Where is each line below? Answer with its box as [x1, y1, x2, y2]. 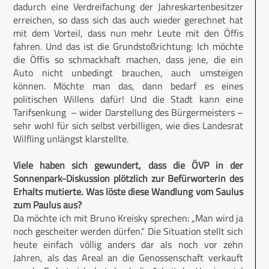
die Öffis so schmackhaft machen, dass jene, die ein [13, 52, 243, 67]
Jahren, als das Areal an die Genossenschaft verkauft [13, 250, 243, 265]
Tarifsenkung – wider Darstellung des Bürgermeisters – [13, 105, 243, 120]
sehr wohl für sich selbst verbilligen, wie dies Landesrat [13, 118, 243, 133]
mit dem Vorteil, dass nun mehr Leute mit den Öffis [13, 26, 243, 41]
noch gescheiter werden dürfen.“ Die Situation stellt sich [13, 224, 243, 239]
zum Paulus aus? [13, 198, 82, 213]
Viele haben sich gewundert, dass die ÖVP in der [13, 158, 243, 173]
